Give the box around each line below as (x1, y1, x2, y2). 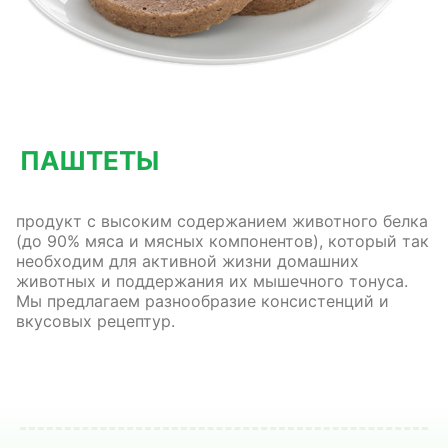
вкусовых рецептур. (16, 311, 175, 331)
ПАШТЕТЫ (20, 145, 159, 176)
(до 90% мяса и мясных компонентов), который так (16, 231, 429, 251)
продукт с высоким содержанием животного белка (16, 211, 428, 231)
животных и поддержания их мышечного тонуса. (16, 271, 408, 291)
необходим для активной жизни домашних (16, 251, 359, 271)
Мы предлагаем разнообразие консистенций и (16, 291, 389, 311)
